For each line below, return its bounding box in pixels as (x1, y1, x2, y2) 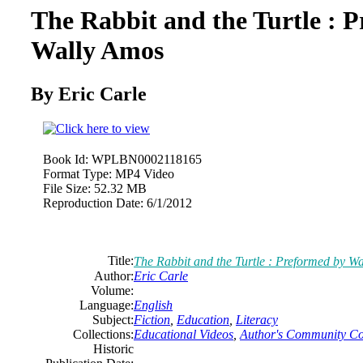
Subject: (92, 312, 134, 327)
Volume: (91, 283, 134, 297)
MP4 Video (115, 166, 174, 181)
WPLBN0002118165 (92, 152, 202, 166)
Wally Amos (31, 36, 164, 66)
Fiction (134, 312, 170, 327)
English (134, 297, 173, 312)
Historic (93, 341, 134, 356)
